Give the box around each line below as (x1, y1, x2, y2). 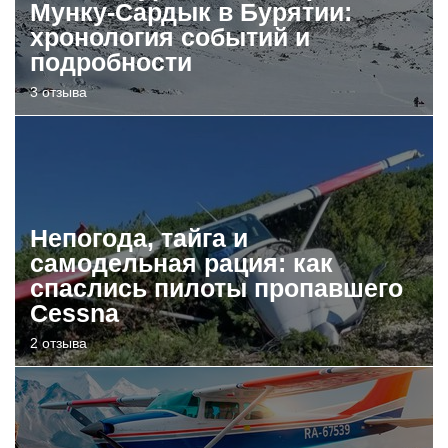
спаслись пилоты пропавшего (30, 273, 403, 302)
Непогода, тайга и (30, 223, 248, 252)
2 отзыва (30, 334, 87, 351)
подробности (30, 47, 192, 76)
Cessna (30, 298, 119, 327)
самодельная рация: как (30, 248, 333, 277)
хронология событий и (30, 22, 310, 51)
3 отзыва (30, 83, 87, 100)
